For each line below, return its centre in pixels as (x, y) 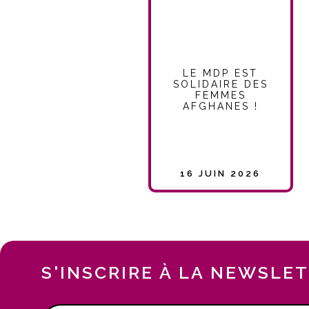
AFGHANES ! (220, 106)
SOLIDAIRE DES (220, 84)
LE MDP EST (221, 73)
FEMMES (220, 95)
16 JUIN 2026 (221, 173)
